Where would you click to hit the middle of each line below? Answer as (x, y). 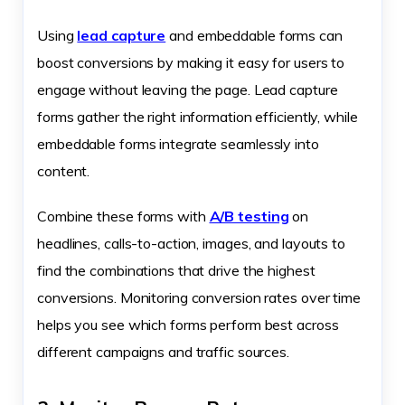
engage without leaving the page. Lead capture (188, 90)
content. (64, 171)
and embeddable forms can (254, 36)
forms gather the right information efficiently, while (198, 117)
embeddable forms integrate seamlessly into (178, 144)
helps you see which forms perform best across (188, 325)
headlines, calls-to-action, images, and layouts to (191, 244)
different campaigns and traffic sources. (163, 352)
